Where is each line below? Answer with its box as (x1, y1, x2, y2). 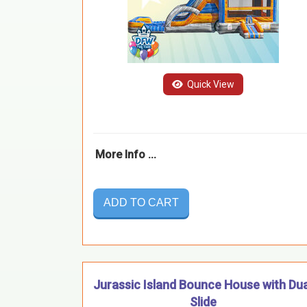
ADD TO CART (103, 196, 179, 208)
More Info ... (95, 147, 156, 161)
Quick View (184, 78, 234, 90)
